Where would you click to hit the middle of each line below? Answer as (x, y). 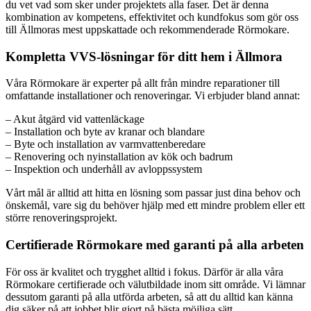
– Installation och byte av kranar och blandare (105, 132)
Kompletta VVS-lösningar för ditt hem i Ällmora (144, 56)
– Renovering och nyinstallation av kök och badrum (119, 157)
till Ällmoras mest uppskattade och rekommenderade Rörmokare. (148, 30)
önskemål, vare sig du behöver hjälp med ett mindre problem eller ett (155, 205)
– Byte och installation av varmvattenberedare (106, 144)
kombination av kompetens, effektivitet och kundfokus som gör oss (152, 17)
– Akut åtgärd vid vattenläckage (75, 119)
